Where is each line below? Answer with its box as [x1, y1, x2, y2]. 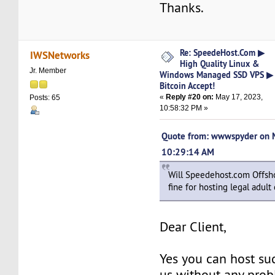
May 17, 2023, [214, 93, 263, 102]
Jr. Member [29, 66, 67, 75]
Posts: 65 [29, 93, 61, 102]
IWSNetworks [29, 47, 90, 62]
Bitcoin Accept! [160, 80, 215, 92]
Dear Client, [160, 219, 227, 236]
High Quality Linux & [180, 58, 260, 70]
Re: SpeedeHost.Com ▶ [180, 47, 265, 59]
